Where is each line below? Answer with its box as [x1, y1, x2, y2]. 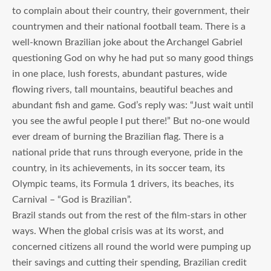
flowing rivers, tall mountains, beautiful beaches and [12, 84, 233, 94]
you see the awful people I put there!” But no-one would [12, 116, 250, 126]
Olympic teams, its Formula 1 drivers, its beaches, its [12, 178, 234, 189]
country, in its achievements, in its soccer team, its [12, 163, 225, 173]
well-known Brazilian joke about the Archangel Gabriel [12, 37, 243, 47]
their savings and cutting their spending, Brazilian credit [12, 257, 247, 267]
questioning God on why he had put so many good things [12, 53, 253, 63]
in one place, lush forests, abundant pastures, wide [12, 68, 227, 79]
